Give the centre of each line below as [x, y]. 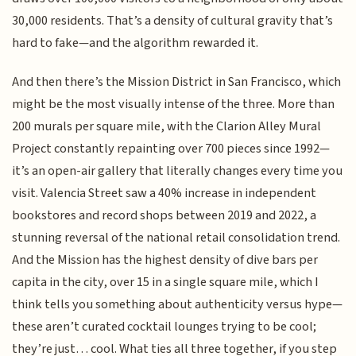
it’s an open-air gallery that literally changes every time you [178, 170]
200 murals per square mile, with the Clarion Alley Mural [167, 126]
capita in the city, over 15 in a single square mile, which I [166, 282]
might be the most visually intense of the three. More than [174, 104]
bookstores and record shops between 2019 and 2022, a [164, 215]
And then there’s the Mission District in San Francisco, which [177, 81]
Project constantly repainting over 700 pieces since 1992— [171, 148]
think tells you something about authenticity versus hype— [178, 304]
